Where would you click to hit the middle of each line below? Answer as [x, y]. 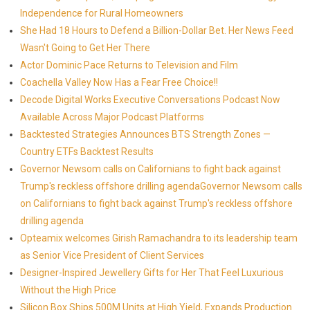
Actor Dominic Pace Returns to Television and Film [129, 65]
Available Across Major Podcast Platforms [112, 117]
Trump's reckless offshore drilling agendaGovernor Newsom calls [161, 186]
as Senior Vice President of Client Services [112, 255]
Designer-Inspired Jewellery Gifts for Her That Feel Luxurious [152, 273]
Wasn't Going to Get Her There [85, 48]
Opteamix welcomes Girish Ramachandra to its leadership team [158, 238]
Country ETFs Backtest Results [86, 152]
